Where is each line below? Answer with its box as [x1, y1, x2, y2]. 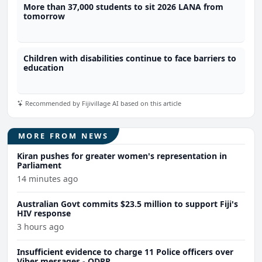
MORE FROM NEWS [18, 130, 109, 142]
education [23, 62, 64, 74]
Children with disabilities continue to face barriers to [23, 53, 237, 64]
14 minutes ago [17, 173, 78, 185]
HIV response [17, 208, 71, 219]
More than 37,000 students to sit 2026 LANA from [23, 1, 224, 13]
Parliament [17, 160, 61, 171]
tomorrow [23, 11, 65, 22]
